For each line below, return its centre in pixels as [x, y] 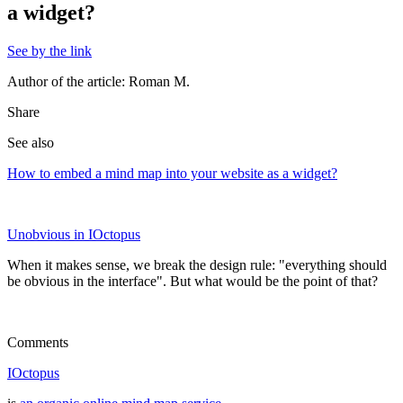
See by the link [49, 50]
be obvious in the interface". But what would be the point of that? [193, 281]
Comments [38, 342]
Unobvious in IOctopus [74, 234]
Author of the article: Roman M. [99, 81]
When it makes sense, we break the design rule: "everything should [197, 264]
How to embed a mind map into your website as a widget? [172, 173]
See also [31, 142]
